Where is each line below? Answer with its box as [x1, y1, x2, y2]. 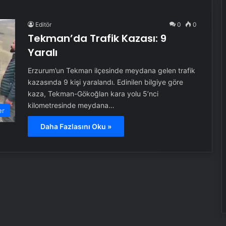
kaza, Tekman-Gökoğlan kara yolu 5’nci [27, 89, 158, 98]
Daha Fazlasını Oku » [40, 122, 111, 131]
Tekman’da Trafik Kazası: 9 [27, 31, 166, 45]
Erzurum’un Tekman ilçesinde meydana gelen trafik [27, 66, 195, 75]
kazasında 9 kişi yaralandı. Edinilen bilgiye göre [27, 78, 183, 86]
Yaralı [27, 45, 58, 60]
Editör [35, 21, 51, 28]
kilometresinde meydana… [27, 101, 115, 109]
